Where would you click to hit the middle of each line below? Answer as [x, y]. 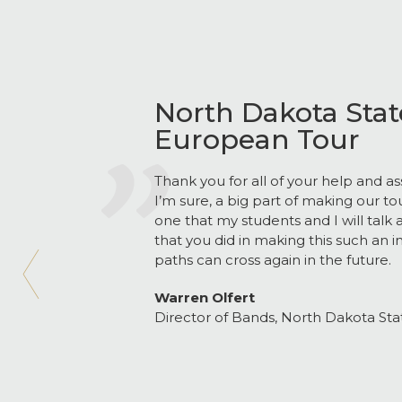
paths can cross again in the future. [273, 260]
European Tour [257, 140]
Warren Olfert [205, 297]
